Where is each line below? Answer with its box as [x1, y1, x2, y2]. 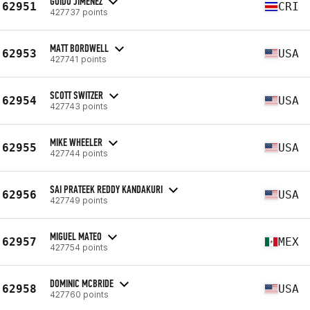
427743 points [50, 100, 108, 111]
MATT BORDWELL [50, 41, 109, 55]
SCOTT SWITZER [50, 88, 103, 102]
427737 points [50, 6, 108, 17]
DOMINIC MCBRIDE [50, 276, 113, 290]
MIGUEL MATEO [50, 229, 102, 243]
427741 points [50, 53, 107, 64]
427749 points [50, 194, 108, 206]
